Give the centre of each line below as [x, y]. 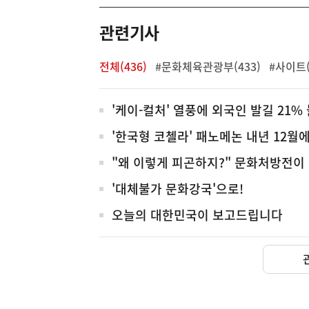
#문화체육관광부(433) [208, 66]
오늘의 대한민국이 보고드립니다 [197, 215]
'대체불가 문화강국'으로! [178, 189]
